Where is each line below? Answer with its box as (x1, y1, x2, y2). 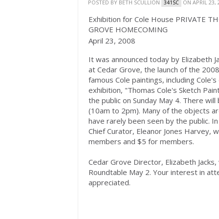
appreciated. (88, 177, 131, 187)
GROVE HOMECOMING (88, 24, 168, 34)
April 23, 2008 (88, 36, 135, 45)
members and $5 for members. (88, 136, 194, 146)
